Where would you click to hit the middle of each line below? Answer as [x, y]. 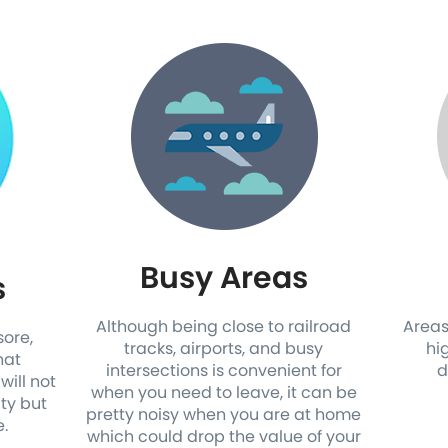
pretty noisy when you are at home [224, 414]
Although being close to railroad [224, 326]
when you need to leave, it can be [223, 392]
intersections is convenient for [223, 370]
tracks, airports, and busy [224, 348]
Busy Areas [223, 278]
